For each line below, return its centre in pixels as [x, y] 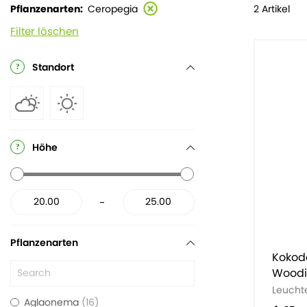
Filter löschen [45, 32]
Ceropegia [113, 9]
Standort [53, 67]
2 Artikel [271, 9]
